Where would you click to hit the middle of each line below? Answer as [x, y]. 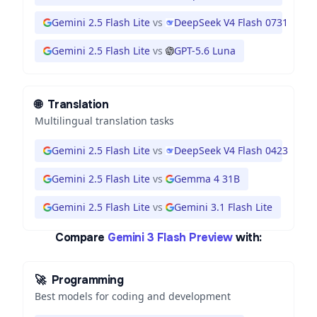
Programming [87, 280]
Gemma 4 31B [207, 179]
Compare [80, 237]
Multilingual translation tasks [104, 121]
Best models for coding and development [133, 296]
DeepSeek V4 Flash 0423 [231, 150]
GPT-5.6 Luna [205, 51]
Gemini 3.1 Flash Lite [223, 207]
